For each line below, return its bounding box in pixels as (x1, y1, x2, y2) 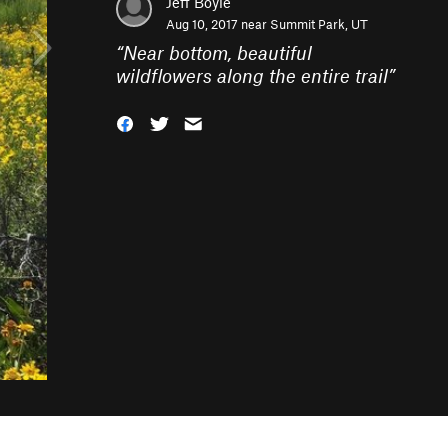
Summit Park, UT (270, 16, 368, 32)
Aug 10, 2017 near (166, 16, 270, 32)
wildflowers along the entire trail (116, 64, 388, 87)
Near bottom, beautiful (123, 41, 312, 64)
